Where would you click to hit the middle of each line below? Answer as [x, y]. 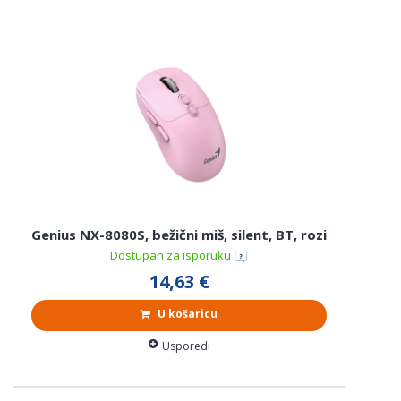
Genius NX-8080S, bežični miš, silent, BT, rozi [179, 235]
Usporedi [186, 346]
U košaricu [186, 314]
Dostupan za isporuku [172, 256]
